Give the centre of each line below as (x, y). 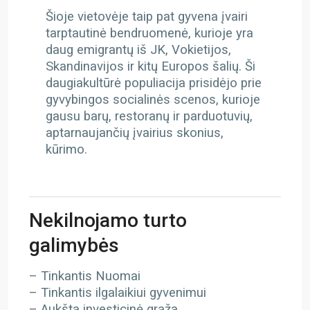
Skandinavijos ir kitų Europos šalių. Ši (151, 66)
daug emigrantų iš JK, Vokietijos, (138, 50)
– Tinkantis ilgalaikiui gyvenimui (118, 293)
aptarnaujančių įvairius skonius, (135, 133)
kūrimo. (66, 149)
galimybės (74, 245)
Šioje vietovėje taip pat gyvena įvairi (147, 17)
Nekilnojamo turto (108, 220)
